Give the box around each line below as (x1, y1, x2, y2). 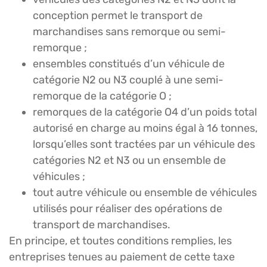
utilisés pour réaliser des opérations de (33, 201, 222, 215)
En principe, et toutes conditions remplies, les (9, 234, 232, 247)
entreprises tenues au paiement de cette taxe (9, 250, 235, 263)
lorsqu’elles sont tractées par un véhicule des (33, 137, 255, 151)
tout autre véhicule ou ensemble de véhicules (33, 185, 257, 199)
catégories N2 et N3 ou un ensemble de (33, 153, 226, 167)
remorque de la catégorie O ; (33, 89, 172, 103)
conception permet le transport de (33, 8, 203, 22)
